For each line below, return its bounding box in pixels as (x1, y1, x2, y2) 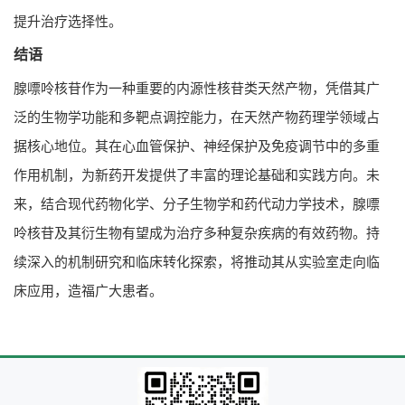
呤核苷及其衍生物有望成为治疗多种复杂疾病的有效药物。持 (14, 224, 380, 240)
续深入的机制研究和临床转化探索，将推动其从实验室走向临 (14, 253, 380, 269)
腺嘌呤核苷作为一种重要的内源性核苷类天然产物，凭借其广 (14, 80, 380, 96)
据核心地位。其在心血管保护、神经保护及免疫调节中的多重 (14, 137, 380, 154)
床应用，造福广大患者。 (14, 282, 163, 298)
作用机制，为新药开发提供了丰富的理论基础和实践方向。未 (14, 166, 380, 183)
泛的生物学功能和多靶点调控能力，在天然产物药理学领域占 (14, 108, 380, 125)
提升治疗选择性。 (14, 13, 122, 29)
